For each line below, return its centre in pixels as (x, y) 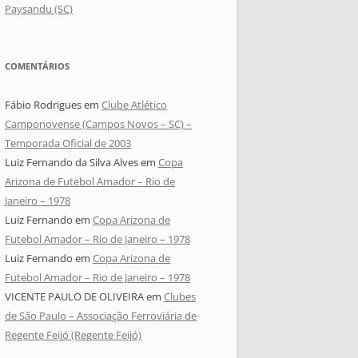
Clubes (180, 297)
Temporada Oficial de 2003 (68, 143)
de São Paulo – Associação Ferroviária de (101, 316)
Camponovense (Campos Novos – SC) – (98, 124)
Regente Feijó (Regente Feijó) (73, 335)
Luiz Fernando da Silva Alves (72, 163)
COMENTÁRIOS (37, 66)
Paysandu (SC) (39, 9)
